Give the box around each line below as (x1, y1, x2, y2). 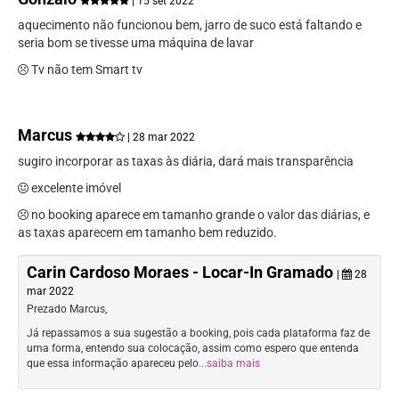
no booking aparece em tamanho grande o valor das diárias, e (28, 208, 370, 223)
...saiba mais (199, 357, 260, 370)
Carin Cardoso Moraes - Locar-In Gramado (27, 263, 337, 282)
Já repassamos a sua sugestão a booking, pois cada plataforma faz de (27, 327, 370, 340)
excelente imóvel (28, 181, 121, 196)
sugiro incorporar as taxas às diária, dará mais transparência (18, 154, 354, 169)
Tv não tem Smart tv (28, 61, 142, 77)
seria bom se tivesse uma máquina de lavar (18, 35, 254, 50)
